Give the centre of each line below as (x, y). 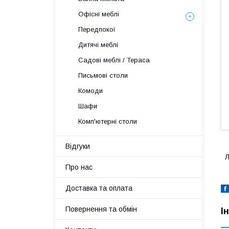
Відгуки (78, 146)
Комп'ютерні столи (108, 121)
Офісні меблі (99, 14)
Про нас (79, 167)
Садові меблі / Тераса (114, 60)
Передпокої (97, 29)
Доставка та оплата (99, 188)
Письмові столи (103, 75)
